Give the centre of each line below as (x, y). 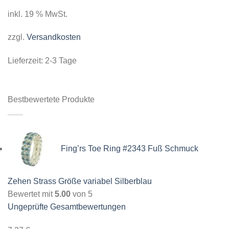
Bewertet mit (31, 194)
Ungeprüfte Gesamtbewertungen (67, 207)
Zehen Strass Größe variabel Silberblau (80, 181)
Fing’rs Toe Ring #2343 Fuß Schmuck (130, 149)
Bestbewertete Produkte (51, 100)
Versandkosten (54, 37)
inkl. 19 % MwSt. (38, 14)
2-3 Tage (61, 61)
